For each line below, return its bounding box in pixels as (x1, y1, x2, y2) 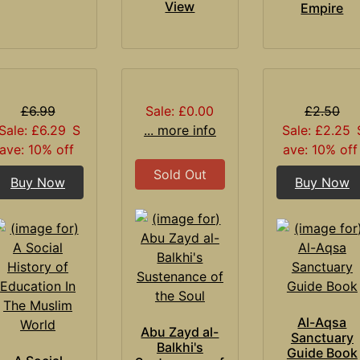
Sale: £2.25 (282, 121, 351, 138)
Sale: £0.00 (145, 102, 215, 119)
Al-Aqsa (297, 313, 347, 330)
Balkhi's (156, 338, 203, 355)
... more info (143, 121, 216, 138)
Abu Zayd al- (141, 323, 219, 340)
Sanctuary (290, 329, 354, 346)
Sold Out (153, 166, 207, 182)
